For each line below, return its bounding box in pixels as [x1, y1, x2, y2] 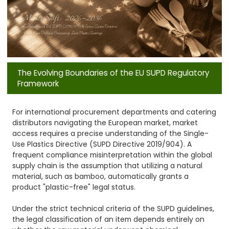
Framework [17, 78, 59, 89]
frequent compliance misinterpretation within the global [12, 149, 213, 160]
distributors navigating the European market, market [12, 117, 198, 128]
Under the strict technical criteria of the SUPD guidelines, [12, 203, 215, 214]
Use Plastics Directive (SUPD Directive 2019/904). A [12, 139, 192, 149]
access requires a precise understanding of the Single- [12, 128, 209, 139]
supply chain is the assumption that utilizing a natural [12, 160, 203, 171]
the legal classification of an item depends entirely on [12, 214, 205, 224]
